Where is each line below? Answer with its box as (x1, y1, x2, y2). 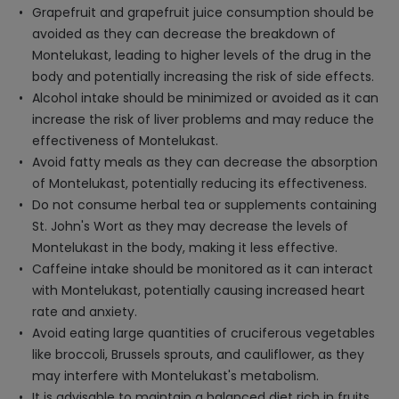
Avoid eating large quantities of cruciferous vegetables (32, 324, 375, 342)
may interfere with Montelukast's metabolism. (32, 367, 319, 385)
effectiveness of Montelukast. (32, 132, 218, 150)
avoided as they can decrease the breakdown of (32, 25, 336, 43)
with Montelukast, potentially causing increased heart (32, 281, 365, 299)
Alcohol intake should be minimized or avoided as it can (32, 89, 379, 107)
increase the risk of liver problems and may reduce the (32, 110, 374, 128)
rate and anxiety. (32, 303, 137, 321)
